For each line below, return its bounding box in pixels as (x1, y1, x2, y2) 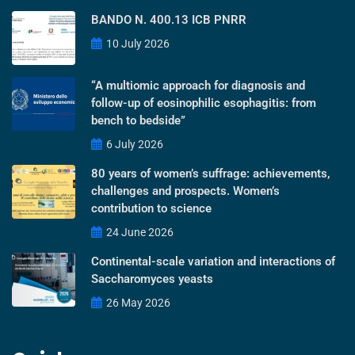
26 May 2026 (104, 296, 170, 309)
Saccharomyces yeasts (91, 271, 213, 286)
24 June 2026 (104, 225, 174, 239)
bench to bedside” (91, 113, 185, 128)
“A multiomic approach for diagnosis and (91, 78, 305, 93)
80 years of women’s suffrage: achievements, (91, 166, 330, 181)
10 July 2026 (104, 36, 170, 50)
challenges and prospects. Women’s (91, 183, 280, 198)
